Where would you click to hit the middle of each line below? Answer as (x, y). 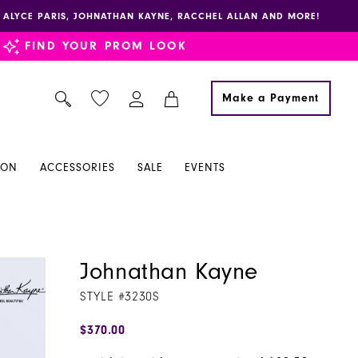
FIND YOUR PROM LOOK (105, 46)
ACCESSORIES (78, 168)
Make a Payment (270, 98)
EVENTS (205, 168)
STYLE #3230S (120, 297)
